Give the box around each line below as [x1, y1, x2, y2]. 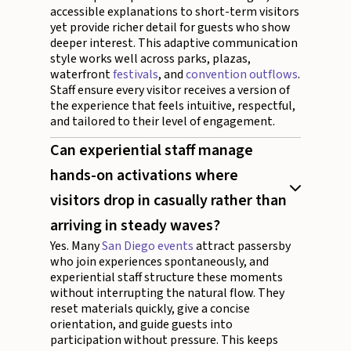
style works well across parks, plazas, [50, 50, 251, 68]
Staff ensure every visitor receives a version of [50, 81, 290, 100]
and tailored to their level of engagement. [50, 113, 275, 131]
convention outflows [186, 66, 298, 84]
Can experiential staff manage [50, 139, 253, 162]
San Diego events [102, 237, 194, 255]
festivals [113, 66, 158, 84]
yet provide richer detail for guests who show [50, 19, 291, 37]
